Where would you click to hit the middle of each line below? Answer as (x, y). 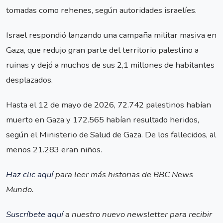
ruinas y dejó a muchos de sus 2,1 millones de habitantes (110, 65)
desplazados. (29, 80)
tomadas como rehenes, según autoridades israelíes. (101, 10)
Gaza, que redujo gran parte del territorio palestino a (102, 50)
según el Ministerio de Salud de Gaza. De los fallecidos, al (111, 134)
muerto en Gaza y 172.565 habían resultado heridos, (103, 119)
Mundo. (20, 190)
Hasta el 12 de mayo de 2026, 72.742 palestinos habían (109, 105)
